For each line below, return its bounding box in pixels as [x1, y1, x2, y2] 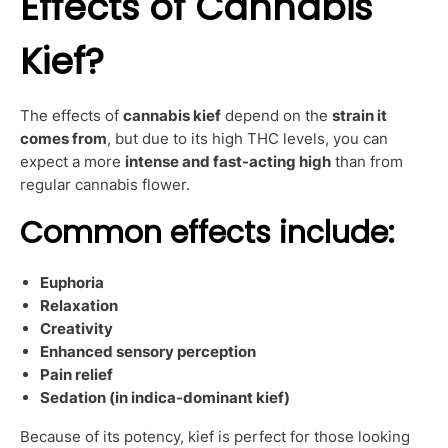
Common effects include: [20, 212, 394, 254]
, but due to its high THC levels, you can [107, 129, 388, 148]
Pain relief [40, 365, 113, 385]
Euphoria [40, 273, 104, 293]
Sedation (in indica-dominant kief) [40, 388, 290, 408]
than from [331, 152, 403, 171]
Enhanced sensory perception [40, 342, 256, 362]
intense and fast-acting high [125, 152, 331, 171]
